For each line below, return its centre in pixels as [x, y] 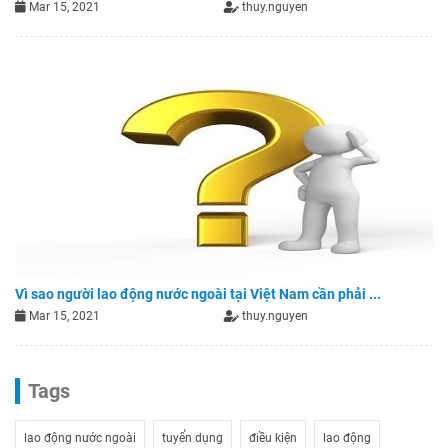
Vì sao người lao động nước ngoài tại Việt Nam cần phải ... [198, 293]
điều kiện [273, 437]
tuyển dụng [192, 437]
